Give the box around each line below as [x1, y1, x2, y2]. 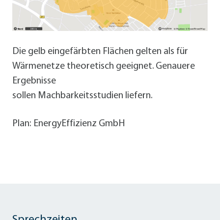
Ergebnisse [12, 76, 56, 86]
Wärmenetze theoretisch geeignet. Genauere [12, 61, 195, 71]
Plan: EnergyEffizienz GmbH [12, 119, 125, 129]
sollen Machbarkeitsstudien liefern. [12, 90, 152, 101]
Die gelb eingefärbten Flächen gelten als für [12, 46, 188, 56]
